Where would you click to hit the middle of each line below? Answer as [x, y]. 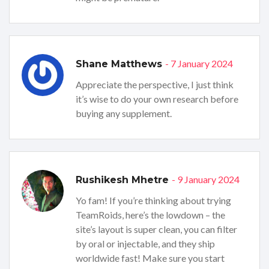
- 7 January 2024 [199, 64]
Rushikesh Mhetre [124, 180]
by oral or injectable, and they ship [145, 244]
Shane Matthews [120, 64]
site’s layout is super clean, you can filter [156, 229]
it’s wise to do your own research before [157, 99]
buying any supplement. [124, 113]
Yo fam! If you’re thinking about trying [153, 201]
